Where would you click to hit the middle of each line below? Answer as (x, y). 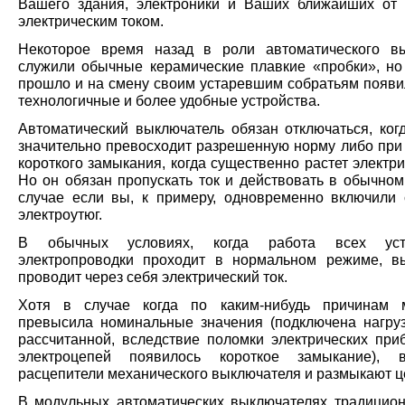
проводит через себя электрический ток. (153, 277)
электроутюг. (60, 215)
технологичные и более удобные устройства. (169, 101)
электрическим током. (91, 21)
